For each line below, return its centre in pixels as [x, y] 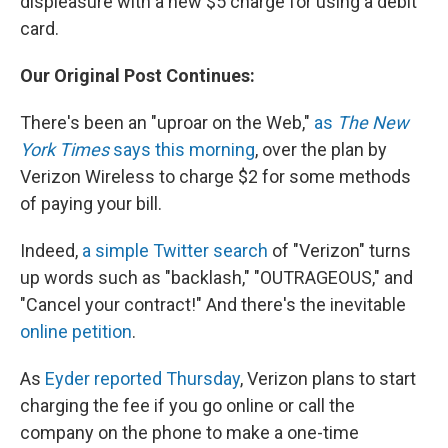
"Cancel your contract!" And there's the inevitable [213, 305]
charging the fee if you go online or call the [187, 406]
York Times [64, 150]
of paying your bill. [91, 204]
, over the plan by [321, 150]
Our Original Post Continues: [137, 76]
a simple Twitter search [175, 251]
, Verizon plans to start [328, 379]
